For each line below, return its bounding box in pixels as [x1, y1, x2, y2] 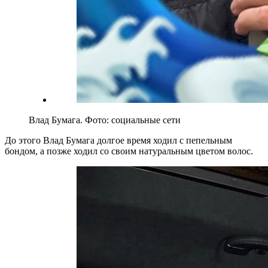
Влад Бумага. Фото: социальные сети [29, 114, 181, 125]
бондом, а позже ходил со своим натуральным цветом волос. [5, 145, 253, 156]
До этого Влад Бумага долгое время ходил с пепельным [5, 135, 232, 145]
